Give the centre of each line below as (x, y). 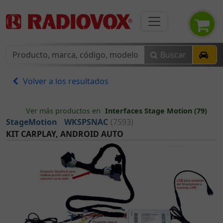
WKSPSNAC (86, 122)
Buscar (173, 55)
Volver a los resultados (66, 81)
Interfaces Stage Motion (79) (156, 111)
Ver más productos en (63, 111)
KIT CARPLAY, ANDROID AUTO (65, 134)
